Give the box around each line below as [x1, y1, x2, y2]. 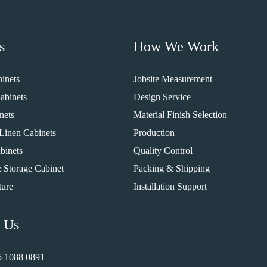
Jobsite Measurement [133, 74, 212, 84]
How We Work [133, 39, 219, 54]
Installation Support [133, 181, 207, 191]
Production [133, 128, 175, 138]
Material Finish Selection [133, 110, 227, 120]
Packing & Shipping [133, 163, 210, 173]
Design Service [133, 92, 191, 102]
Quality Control [133, 145, 193, 156]
